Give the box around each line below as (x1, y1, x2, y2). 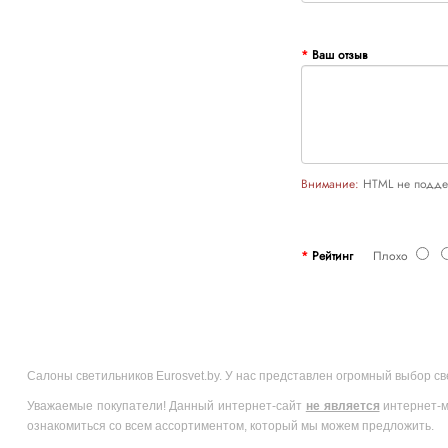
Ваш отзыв (311, 45, 367, 64)
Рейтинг (311, 246, 353, 265)
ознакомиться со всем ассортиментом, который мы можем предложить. (26, 418, 440, 433)
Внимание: (300, 174, 359, 193)
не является (305, 398, 380, 413)
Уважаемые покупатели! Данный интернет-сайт (26, 398, 306, 413)
